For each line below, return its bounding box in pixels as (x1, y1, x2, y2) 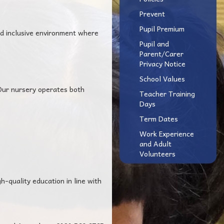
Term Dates (139, 113, 178, 124)
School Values (139, 73, 185, 84)
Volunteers (139, 148, 175, 159)
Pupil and (139, 38, 169, 49)
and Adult (139, 138, 171, 149)
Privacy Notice (139, 58, 185, 69)
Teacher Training (139, 88, 195, 99)
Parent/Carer (139, 48, 183, 59)
